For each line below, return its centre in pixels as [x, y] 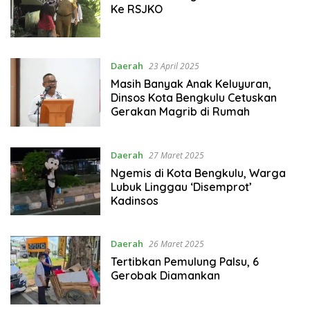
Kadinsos [134, 200]
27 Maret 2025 [176, 155]
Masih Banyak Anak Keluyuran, [191, 84]
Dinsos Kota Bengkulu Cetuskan [193, 98]
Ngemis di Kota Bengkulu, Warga [198, 173]
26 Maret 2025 [176, 244]
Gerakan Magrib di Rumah [180, 112]
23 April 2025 [174, 66]
